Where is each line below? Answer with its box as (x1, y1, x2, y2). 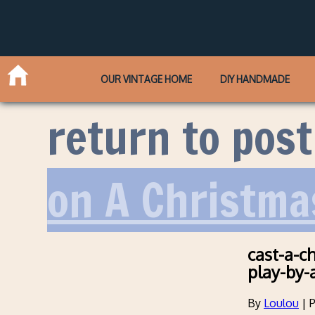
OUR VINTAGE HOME (101, 72, 193, 85)
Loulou (264, 296, 299, 311)
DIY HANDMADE (219, 72, 290, 85)
